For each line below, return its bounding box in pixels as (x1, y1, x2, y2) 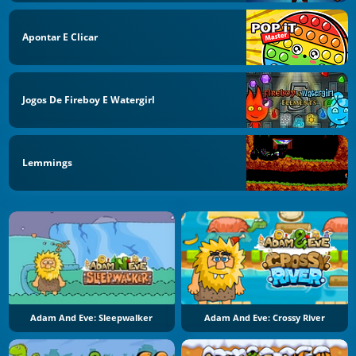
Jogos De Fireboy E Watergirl (22, 92, 155, 106)
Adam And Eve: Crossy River (203, 312, 325, 324)
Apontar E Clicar (22, 30, 98, 44)
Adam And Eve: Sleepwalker (30, 312, 153, 324)
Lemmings (22, 155, 72, 169)
